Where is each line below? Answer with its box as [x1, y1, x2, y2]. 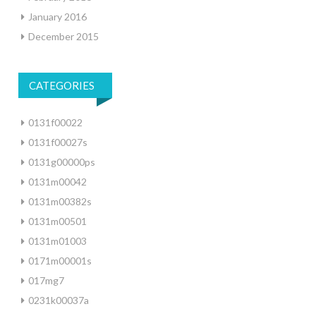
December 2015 [28, 30, 99, 42]
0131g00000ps [28, 156, 95, 168]
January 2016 [28, 11, 87, 23]
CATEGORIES [29, 79, 95, 92]
